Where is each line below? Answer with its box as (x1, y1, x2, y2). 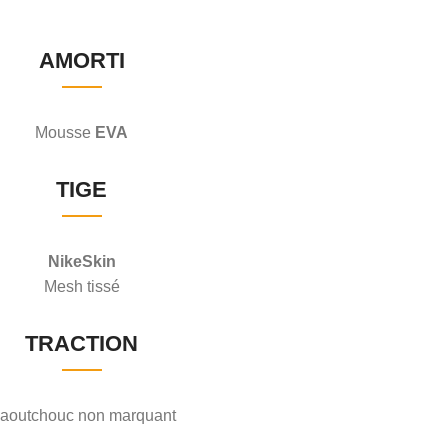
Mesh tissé (43, 277, 120, 295)
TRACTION (25, 330, 138, 356)
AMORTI (38, 47, 125, 73)
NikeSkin (47, 252, 116, 270)
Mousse (35, 123, 95, 141)
